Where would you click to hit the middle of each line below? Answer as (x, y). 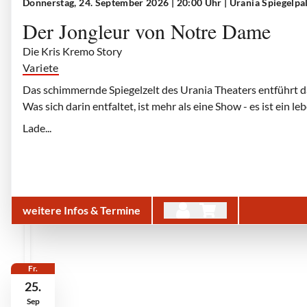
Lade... (37, 128)
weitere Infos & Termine (82, 210)
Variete (41, 67)
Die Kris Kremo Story (72, 51)
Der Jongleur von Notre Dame (147, 31)
